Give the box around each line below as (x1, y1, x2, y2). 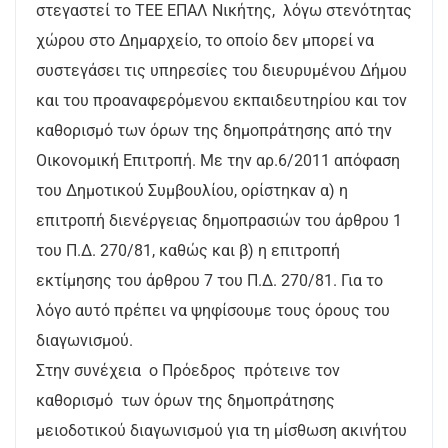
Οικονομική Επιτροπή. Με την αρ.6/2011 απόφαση (36, 151, 400, 170)
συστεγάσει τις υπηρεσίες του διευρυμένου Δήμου (36, 61, 407, 80)
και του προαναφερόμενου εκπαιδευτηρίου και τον (36, 91, 407, 110)
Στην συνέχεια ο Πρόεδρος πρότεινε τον (36, 361, 340, 380)
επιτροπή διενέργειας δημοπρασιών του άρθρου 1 (36, 211, 402, 230)
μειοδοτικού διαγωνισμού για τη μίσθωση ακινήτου (36, 421, 407, 440)
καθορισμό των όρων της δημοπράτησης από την (36, 121, 392, 140)
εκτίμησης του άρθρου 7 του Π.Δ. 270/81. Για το (36, 271, 383, 290)
